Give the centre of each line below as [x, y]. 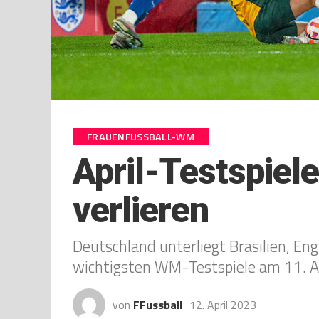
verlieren [141, 210]
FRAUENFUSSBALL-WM [136, 136]
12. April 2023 [223, 304]
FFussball [158, 304]
